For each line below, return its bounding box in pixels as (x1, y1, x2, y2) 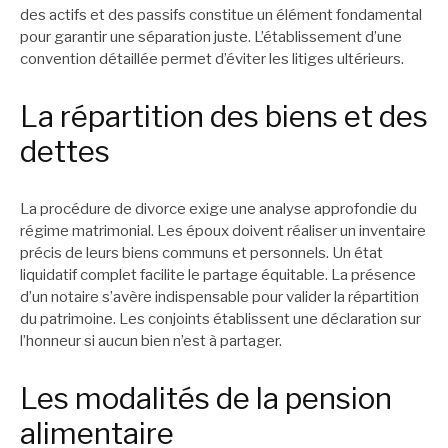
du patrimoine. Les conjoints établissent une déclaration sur (20, 310, 421, 329)
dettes (20, 133, 110, 169)
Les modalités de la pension (20, 381, 392, 417)
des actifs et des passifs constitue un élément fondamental (20, 5, 422, 24)
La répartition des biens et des (20, 98, 428, 134)
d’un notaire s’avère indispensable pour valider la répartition (20, 288, 419, 307)
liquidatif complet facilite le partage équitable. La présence (20, 266, 416, 285)
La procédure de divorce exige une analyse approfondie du (20, 200, 417, 219)
